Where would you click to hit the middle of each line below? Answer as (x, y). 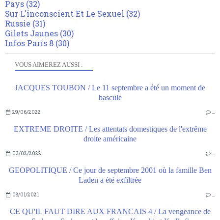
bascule (110, 98)
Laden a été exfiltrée (110, 180)
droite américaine (110, 139)
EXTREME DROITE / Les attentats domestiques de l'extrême (110, 129)
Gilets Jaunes (31, 33)
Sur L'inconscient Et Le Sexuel (65, 14)
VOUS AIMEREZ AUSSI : (49, 65)
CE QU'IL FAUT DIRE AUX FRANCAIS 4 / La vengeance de (110, 212)
